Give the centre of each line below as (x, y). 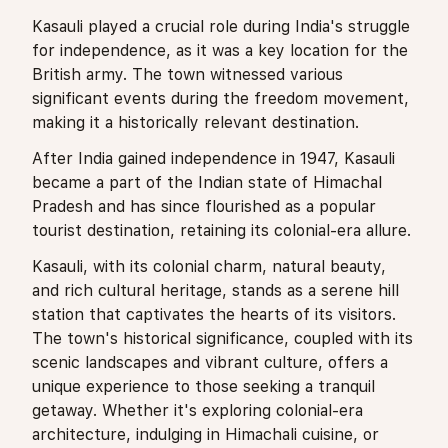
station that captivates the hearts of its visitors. (214, 314)
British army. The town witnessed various (187, 74)
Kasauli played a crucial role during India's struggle (221, 26)
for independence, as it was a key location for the (220, 50)
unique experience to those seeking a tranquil (203, 386)
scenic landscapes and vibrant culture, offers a (210, 362)
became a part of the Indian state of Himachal (207, 182)
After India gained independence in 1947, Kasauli (213, 158)
